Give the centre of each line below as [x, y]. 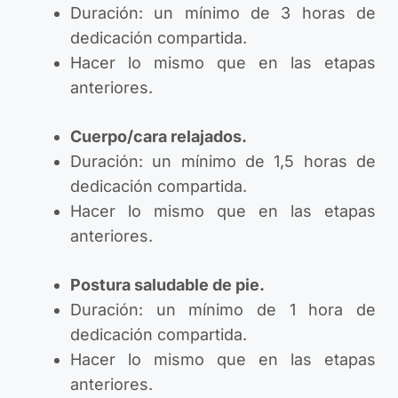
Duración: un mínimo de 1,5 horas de [223, 162]
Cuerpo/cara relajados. [159, 137]
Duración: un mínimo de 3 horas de [223, 13]
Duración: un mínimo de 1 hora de [223, 310]
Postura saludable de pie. [167, 285]
